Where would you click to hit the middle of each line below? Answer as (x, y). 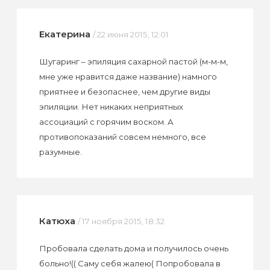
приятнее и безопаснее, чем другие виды (124, 92)
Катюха (57, 221)
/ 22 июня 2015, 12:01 (130, 35)
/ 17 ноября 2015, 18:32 (121, 221)
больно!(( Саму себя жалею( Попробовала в (130, 264)
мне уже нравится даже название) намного (128, 77)
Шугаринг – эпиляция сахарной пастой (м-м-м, (133, 62)
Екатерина (64, 34)
